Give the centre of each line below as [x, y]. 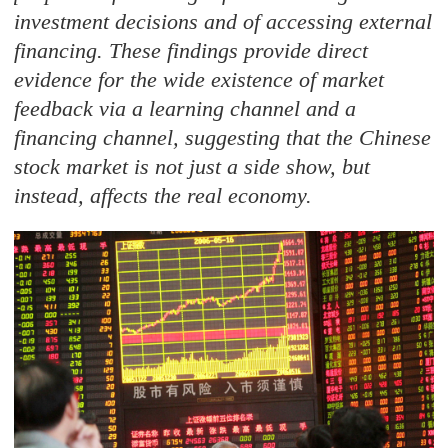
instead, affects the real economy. [163, 195]
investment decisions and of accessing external [223, 21]
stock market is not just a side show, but [192, 166]
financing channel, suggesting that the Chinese [223, 137]
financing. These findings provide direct [191, 50]
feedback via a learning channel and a [185, 108]
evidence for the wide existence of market [199, 79]
